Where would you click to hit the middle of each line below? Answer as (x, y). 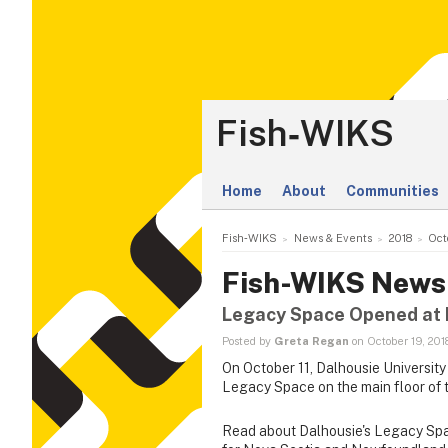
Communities (392, 191)
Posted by (248, 341)
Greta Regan (311, 341)
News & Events (332, 238)
